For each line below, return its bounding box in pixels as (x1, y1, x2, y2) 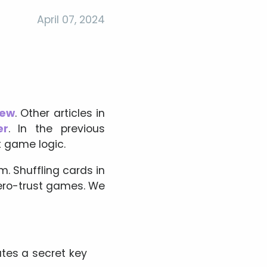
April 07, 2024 (37, 13, 105, 27)
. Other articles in (15, 106, 105, 121)
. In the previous (8, 122, 105, 136)
